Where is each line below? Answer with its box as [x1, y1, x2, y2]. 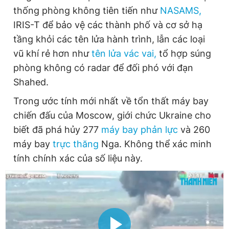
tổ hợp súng [156, 48, 211, 59]
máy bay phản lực [101, 124, 178, 135]
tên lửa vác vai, [91, 48, 156, 59]
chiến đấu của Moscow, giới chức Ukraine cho [13, 109, 211, 121]
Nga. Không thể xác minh [99, 138, 212, 149]
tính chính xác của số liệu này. [13, 152, 143, 164]
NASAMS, [160, 5, 201, 16]
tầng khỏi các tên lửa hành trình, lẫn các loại [13, 33, 205, 44]
